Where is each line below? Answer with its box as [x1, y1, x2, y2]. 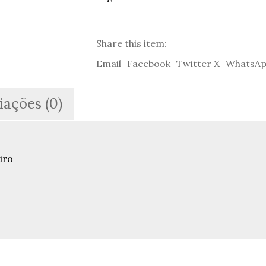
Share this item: [96, 37, 167, 49]
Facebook [126, 58, 170, 69]
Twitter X [176, 58, 220, 69]
